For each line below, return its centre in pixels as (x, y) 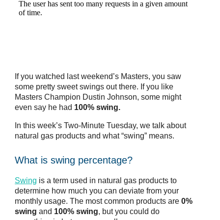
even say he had (44, 107)
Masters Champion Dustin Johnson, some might (98, 97)
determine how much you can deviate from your (97, 191)
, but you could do (129, 212)
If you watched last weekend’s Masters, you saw (98, 76)
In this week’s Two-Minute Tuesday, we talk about (100, 125)
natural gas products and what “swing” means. (95, 136)
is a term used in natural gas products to (107, 181)
